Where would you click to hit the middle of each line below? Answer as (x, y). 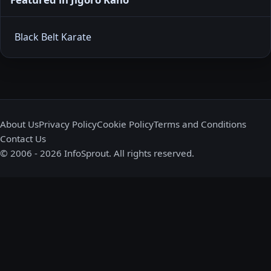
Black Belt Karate (53, 37)
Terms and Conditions (200, 124)
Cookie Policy (125, 124)
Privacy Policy (68, 124)
